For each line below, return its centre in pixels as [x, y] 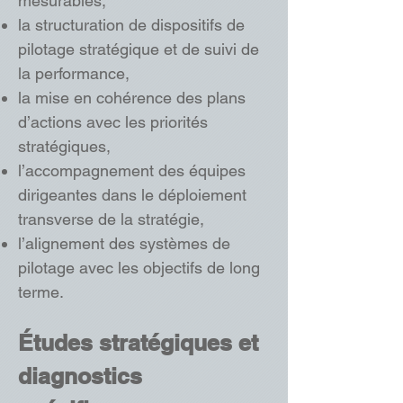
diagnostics [80, 376]
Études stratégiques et [138, 343]
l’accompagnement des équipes [132, 170]
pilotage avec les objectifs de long [139, 268]
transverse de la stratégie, [111, 219]
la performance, [74, 73]
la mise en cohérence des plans [132, 98]
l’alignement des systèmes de [124, 243]
